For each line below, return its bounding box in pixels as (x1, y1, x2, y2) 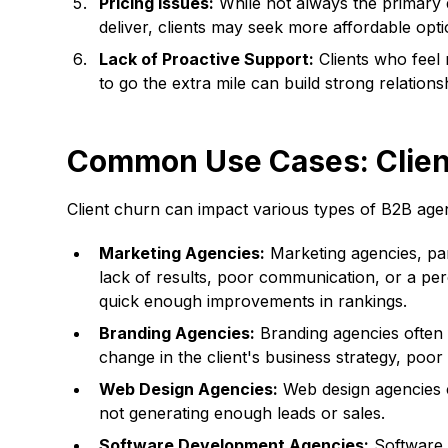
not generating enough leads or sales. (99, 403, 386, 423)
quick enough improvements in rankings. (99, 291, 408, 311)
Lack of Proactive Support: (99, 49, 315, 69)
